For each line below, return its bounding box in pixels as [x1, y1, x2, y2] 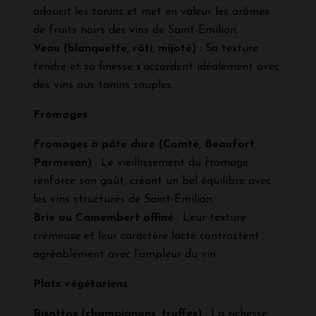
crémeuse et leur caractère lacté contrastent [33, 230, 260, 242]
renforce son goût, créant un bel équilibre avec [33, 175, 271, 187]
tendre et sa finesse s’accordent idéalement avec [33, 61, 279, 73]
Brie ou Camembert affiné [33, 212, 174, 224]
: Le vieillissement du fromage [92, 157, 248, 169]
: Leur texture [174, 212, 246, 224]
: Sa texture [196, 42, 258, 54]
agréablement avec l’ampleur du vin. [33, 248, 218, 260]
